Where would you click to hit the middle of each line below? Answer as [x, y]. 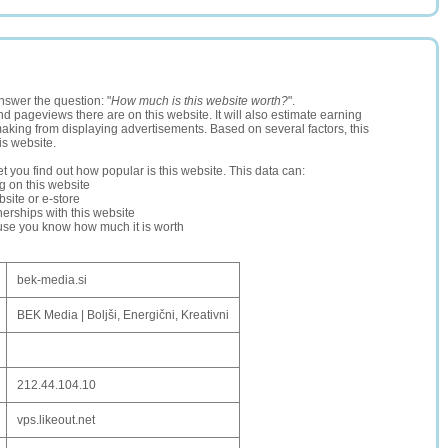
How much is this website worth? [199, 101]
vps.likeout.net [56, 420]
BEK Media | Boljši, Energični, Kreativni [123, 315]
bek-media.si [52, 280]
